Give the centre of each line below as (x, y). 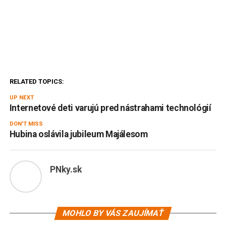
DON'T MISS (26, 124)
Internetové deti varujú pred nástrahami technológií (110, 108)
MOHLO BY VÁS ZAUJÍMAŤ (113, 213)
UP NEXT (21, 97)
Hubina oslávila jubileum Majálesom (78, 134)
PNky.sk (66, 169)
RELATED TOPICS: (37, 81)
